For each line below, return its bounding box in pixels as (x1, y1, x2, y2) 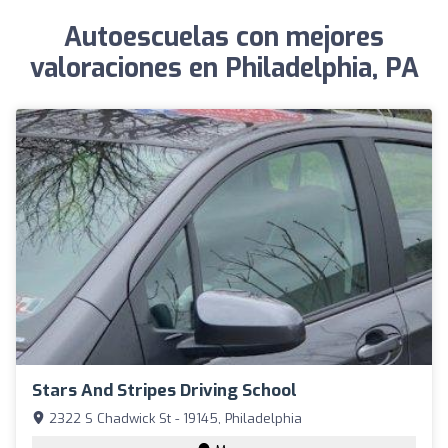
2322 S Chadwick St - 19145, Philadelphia (45, 409, 302, 427)
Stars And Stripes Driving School (32, 378, 297, 402)
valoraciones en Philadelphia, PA (29, 51, 419, 86)
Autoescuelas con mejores (64, 20, 384, 55)
